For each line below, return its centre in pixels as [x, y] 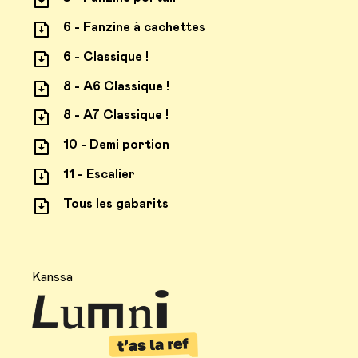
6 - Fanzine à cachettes [133, 27]
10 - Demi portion [115, 145]
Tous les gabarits [115, 203]
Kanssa [52, 277]
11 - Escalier [98, 174]
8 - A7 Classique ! [115, 115]
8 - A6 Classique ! [115, 86]
